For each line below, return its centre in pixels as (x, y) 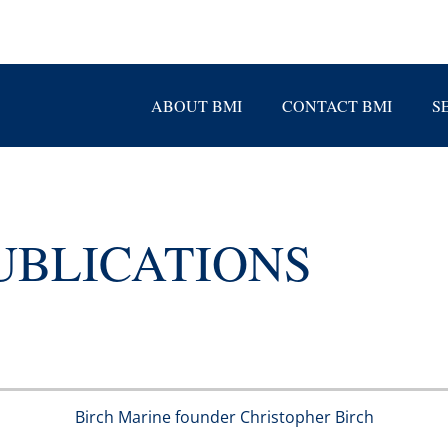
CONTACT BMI (337, 105)
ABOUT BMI (196, 105)
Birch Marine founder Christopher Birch (224, 417)
